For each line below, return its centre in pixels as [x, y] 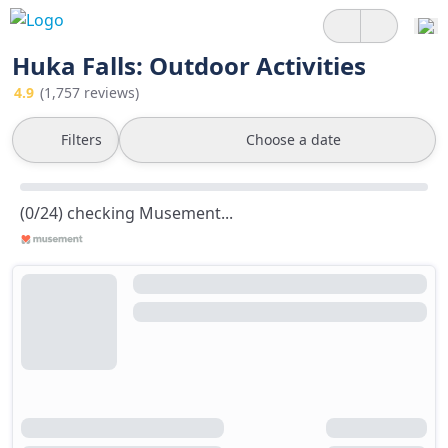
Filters [81, 139]
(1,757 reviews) [89, 92]
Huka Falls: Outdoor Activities [189, 65]
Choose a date [293, 139]
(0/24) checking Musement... [126, 213]
